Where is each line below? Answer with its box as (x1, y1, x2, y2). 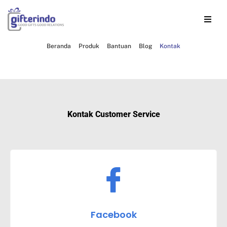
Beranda (47, 42, 71, 50)
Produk (79, 42, 99, 50)
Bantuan (107, 42, 131, 50)
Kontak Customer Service (67, 109, 160, 119)
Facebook (90, 208, 137, 221)
